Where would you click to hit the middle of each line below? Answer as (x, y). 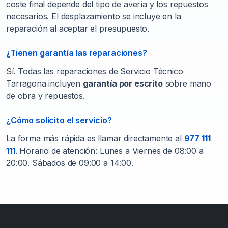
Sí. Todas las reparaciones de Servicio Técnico (95, 72)
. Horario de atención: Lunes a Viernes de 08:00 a (109, 151)
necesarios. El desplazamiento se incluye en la (94, 17)
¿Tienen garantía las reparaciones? (77, 53)
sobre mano (187, 84)
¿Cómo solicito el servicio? (59, 120)
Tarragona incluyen (45, 84)
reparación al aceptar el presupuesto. (78, 29)
